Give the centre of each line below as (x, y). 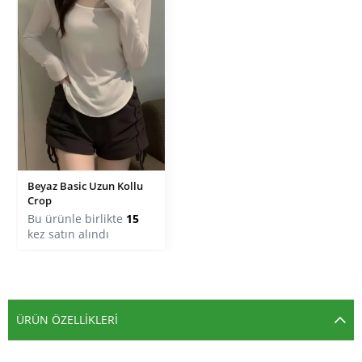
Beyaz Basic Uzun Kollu (85, 185)
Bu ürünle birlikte (77, 218)
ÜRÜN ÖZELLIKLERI (67, 319)
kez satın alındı (68, 234)
